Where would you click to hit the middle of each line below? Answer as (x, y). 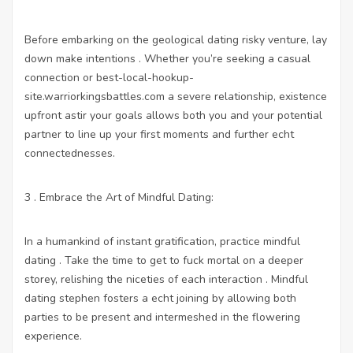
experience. (53, 336)
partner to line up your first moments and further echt (159, 134)
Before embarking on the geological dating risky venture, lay (176, 39)
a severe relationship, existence (246, 96)
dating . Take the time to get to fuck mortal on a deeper (164, 260)
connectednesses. (70, 153)
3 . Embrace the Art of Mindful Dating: (119, 197)
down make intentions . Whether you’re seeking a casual (167, 58)
